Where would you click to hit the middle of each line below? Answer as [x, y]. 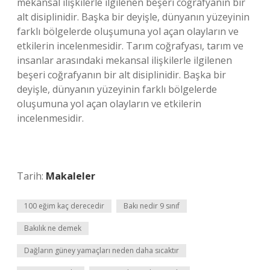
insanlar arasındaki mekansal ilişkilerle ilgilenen [124, 60]
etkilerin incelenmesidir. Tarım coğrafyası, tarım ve [130, 46]
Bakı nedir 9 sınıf [152, 206]
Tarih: [31, 176]
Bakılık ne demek [53, 228]
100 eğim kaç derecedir [64, 206]
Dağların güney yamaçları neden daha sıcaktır [102, 250]
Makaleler [71, 176]
